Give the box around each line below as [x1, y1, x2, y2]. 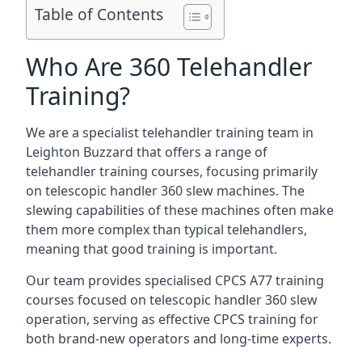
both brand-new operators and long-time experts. [26, 330, 331, 347]
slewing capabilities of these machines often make [26, 201, 334, 219]
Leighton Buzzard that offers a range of [26, 143, 267, 161]
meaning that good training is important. [26, 240, 277, 258]
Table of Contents [35, 3, 163, 26]
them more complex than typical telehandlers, [26, 221, 307, 238]
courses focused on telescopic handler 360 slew [26, 291, 318, 309]
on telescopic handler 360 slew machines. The [26, 182, 305, 200]
